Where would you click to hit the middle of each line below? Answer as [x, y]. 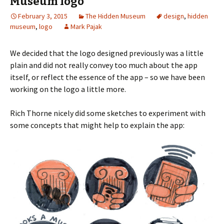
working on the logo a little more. [68, 89]
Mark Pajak [86, 26]
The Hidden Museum [115, 16]
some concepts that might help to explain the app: [97, 125]
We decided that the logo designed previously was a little [107, 53]
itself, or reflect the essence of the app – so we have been [107, 77]
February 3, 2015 [43, 16]
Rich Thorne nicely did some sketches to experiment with [108, 113]
